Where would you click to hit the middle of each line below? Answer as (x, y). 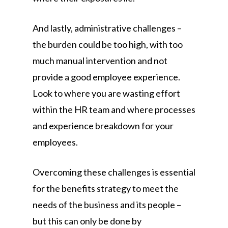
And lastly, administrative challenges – (107, 28)
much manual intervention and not (100, 61)
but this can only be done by (87, 221)
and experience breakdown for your (103, 126)
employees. (55, 142)
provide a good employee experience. (106, 77)
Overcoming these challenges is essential (114, 172)
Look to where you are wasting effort (106, 93)
